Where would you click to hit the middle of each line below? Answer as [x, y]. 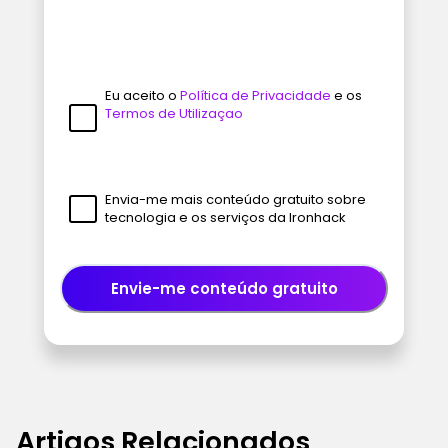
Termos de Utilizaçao [173, 113]
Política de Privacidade [255, 95]
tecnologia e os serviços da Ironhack [225, 217]
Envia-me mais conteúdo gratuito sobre [235, 199]
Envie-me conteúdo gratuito [224, 288]
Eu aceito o [142, 95]
